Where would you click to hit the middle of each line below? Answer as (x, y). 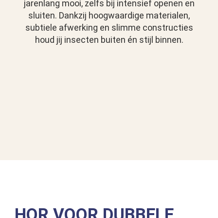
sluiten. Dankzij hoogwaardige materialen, (109, 16)
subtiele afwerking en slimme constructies (109, 28)
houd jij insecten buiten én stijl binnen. (109, 40)
